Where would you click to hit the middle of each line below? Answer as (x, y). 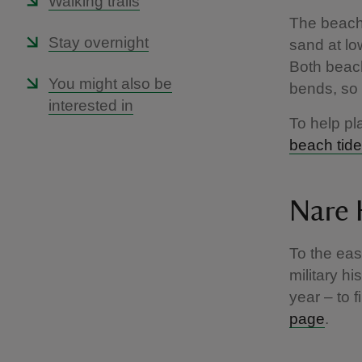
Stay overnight (99, 42)
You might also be (110, 84)
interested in (91, 105)
